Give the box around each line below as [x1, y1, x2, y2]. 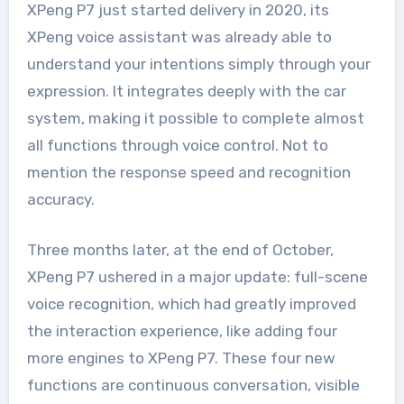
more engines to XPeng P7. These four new [26, 348, 335, 367]
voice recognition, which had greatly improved [26, 294, 356, 313]
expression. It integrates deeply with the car [26, 81, 346, 100]
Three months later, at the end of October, [26, 240, 334, 259]
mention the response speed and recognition [26, 162, 351, 181]
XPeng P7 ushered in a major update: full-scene [26, 267, 368, 286]
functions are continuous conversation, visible [26, 375, 360, 394]
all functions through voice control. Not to [26, 135, 328, 154]
